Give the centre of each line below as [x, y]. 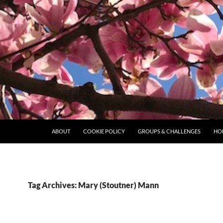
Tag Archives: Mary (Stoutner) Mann [93, 185]
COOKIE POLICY [104, 131]
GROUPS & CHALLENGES [169, 131]
